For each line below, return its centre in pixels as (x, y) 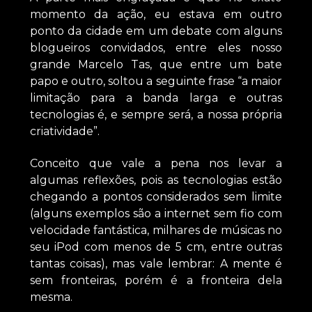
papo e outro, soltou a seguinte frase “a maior (156, 81)
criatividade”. (64, 131)
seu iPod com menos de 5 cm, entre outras (156, 247)
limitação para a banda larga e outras (156, 97)
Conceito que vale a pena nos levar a (156, 164)
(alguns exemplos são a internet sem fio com (156, 214)
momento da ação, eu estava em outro (156, 14)
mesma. (51, 297)
